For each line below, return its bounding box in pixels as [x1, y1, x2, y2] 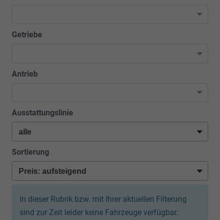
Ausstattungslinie [12, 108, 73, 118]
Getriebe [12, 30, 42, 40]
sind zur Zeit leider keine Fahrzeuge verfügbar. [20, 207, 178, 217]
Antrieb [12, 69, 38, 79]
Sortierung [12, 147, 49, 157]
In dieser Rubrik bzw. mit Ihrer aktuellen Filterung [20, 194, 187, 204]
